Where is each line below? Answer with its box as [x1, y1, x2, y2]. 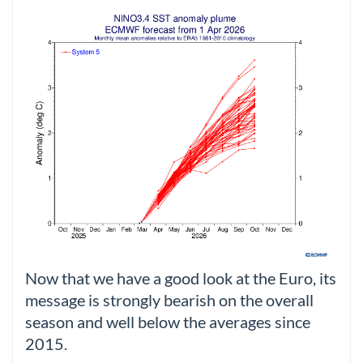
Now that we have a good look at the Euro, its [25, 269, 336, 288]
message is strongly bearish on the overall [25, 291, 314, 310]
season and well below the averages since [25, 313, 310, 332]
